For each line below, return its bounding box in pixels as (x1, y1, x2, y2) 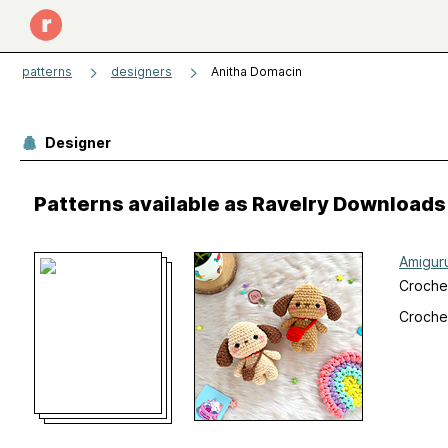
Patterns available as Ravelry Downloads (34, 192, 446, 216)
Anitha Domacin (211, 64, 302, 79)
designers (111, 64, 172, 79)
